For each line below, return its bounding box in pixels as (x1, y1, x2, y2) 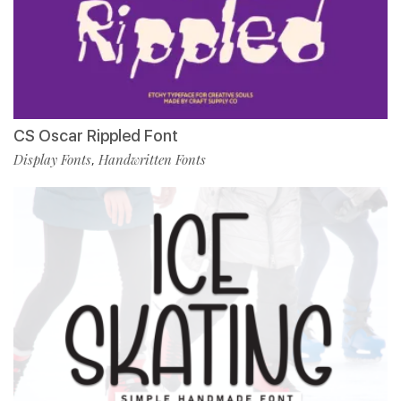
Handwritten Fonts (98, 149, 206, 168)
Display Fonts (13, 149, 91, 168)
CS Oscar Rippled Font (13, 125, 178, 145)
